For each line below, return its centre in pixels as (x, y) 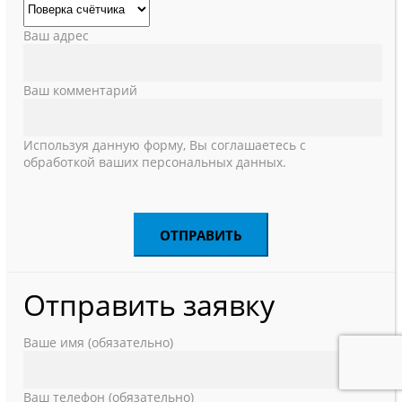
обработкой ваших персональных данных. (155, 162)
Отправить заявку (149, 305)
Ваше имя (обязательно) (98, 342)
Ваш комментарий (80, 90)
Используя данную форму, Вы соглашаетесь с (165, 145)
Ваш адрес (56, 35)
